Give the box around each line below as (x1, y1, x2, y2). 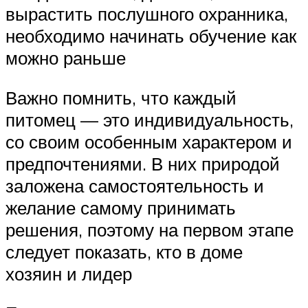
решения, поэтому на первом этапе (5, 218, 294, 241)
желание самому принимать (5, 196, 236, 219)
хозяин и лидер (5, 262, 132, 285)
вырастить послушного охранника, (5, 3, 288, 25)
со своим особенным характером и (5, 130, 292, 153)
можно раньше (5, 47, 126, 69)
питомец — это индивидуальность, (5, 108, 294, 131)
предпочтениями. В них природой (5, 152, 280, 175)
